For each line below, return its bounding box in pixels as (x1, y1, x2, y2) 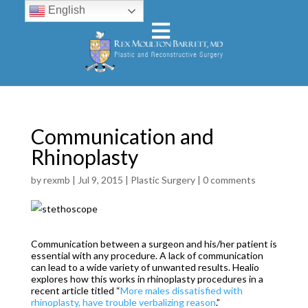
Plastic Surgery (130, 174, 195, 186)
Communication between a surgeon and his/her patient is (30, 238, 277, 250)
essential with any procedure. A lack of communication (30, 250, 263, 261)
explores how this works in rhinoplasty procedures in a (30, 273, 263, 285)
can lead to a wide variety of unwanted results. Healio (30, 261, 259, 273)
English (45, 4, 85, 16)
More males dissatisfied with (120, 285, 243, 296)
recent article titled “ (30, 285, 120, 296)
